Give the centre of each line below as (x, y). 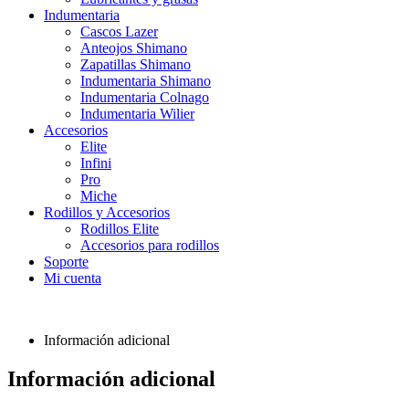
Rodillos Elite (120, 229)
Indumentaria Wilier (137, 114)
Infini (96, 163)
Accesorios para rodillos (150, 245)
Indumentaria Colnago (145, 97)
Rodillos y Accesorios (107, 212)
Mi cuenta (73, 278)
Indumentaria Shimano (146, 81)
